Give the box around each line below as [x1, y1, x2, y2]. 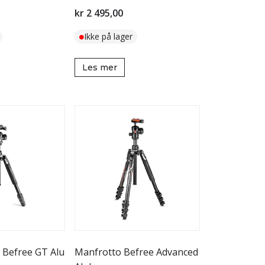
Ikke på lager [84, 31, 132, 42]
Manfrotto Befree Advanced [75, 245, 198, 258]
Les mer [82, 62, 117, 73]
